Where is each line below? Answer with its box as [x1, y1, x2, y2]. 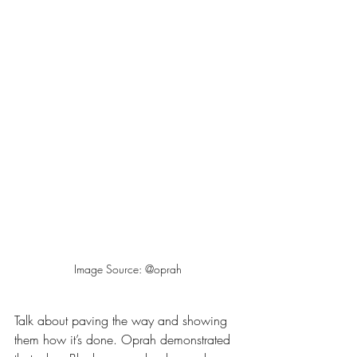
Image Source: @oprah [73, 261, 182, 277]
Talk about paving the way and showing [14, 312, 231, 330]
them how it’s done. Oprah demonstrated [14, 331, 234, 349]
